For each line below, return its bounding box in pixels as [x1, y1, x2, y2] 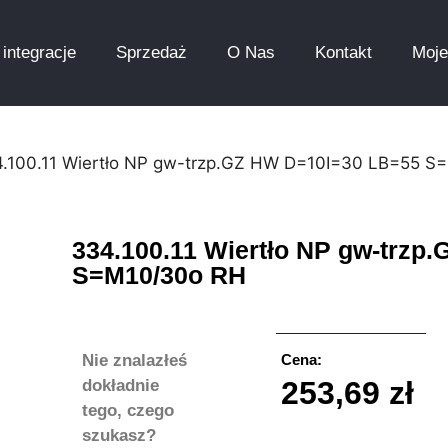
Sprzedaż [115, 43, 187, 62]
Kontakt [314, 43, 372, 62]
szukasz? [82, 426, 156, 445]
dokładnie [82, 376, 159, 395]
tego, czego [82, 401, 174, 420]
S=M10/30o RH [72, 261, 246, 289]
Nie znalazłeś [82, 351, 187, 370]
